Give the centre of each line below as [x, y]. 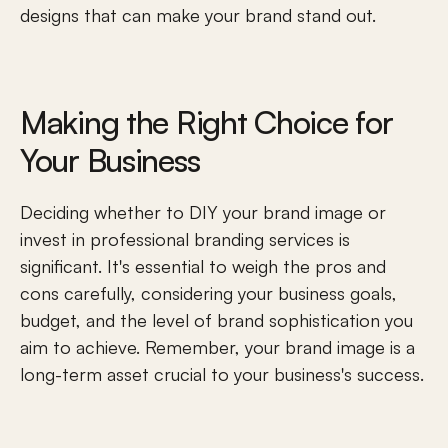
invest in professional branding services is [185, 239]
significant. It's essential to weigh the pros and [203, 266]
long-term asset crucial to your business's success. [222, 374]
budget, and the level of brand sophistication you [216, 320]
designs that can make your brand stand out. [198, 15]
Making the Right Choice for [206, 122]
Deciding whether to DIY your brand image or [203, 212]
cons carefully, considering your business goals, [208, 293]
